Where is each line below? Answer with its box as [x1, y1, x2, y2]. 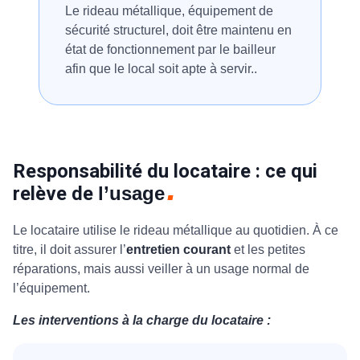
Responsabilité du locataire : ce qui [13, 159, 317, 182]
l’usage [98, 182, 165, 204]
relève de [13, 182, 98, 205]
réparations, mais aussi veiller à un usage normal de [13, 261, 309, 276]
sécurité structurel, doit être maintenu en [65, 22, 292, 37]
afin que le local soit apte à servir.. [65, 61, 257, 76]
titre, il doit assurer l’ [13, 242, 126, 256]
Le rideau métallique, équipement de [65, 3, 273, 18]
